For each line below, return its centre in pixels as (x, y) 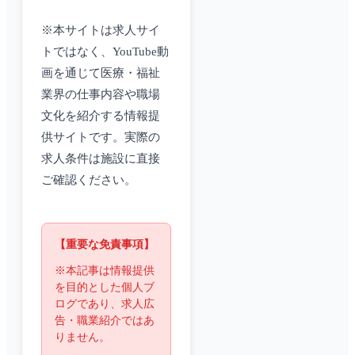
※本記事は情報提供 (105, 271)
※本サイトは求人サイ (101, 31)
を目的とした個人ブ (105, 288)
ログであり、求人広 (105, 304)
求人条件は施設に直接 (101, 159)
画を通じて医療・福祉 (101, 73)
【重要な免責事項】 (105, 245)
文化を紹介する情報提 (101, 116)
